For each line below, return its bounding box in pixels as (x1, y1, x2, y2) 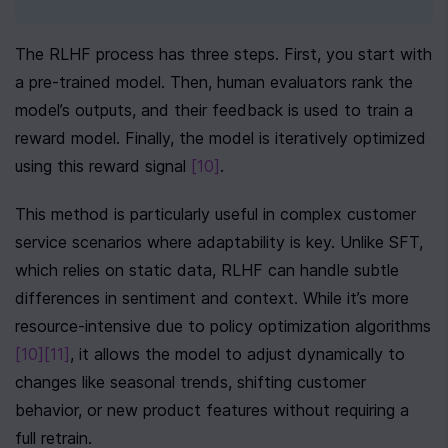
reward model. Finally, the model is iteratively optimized (15, 128, 426, 148)
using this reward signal (15, 156, 191, 176)
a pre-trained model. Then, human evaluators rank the (15, 72, 413, 92)
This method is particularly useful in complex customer (15, 204, 416, 224)
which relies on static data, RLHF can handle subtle (15, 260, 399, 280)
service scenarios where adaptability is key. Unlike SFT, (15, 232, 423, 252)
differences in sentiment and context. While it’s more (15, 288, 409, 308)
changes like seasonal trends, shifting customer (15, 372, 366, 392)
